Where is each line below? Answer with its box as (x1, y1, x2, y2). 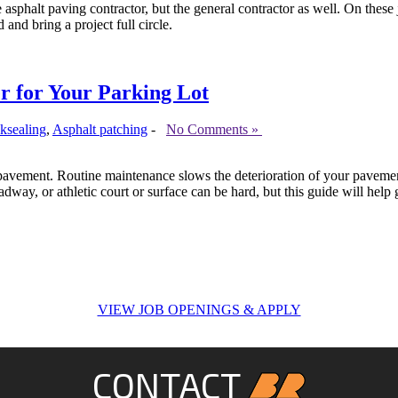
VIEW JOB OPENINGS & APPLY (97, 302, 301, 318)
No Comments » (166, 122, 262, 138)
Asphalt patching (52, 122, 147, 138)
